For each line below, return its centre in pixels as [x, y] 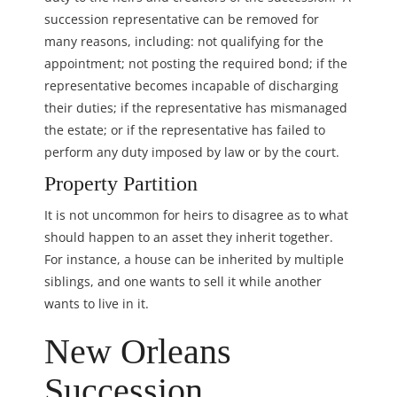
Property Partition [121, 183]
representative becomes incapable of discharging [191, 85]
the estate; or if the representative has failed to [185, 129]
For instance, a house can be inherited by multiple [194, 259]
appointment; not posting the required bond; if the [196, 63]
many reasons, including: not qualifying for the [184, 41]
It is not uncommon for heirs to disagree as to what [196, 214]
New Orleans [138, 351]
